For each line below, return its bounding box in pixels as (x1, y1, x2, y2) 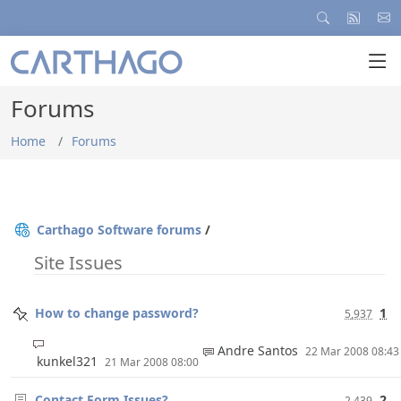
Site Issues (34, 251, 123, 275)
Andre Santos (214, 342, 305, 359)
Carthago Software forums (37, 221, 201, 238)
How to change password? (35, 304, 199, 321)
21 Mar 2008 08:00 (105, 354, 199, 370)
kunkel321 (33, 353, 105, 370)
